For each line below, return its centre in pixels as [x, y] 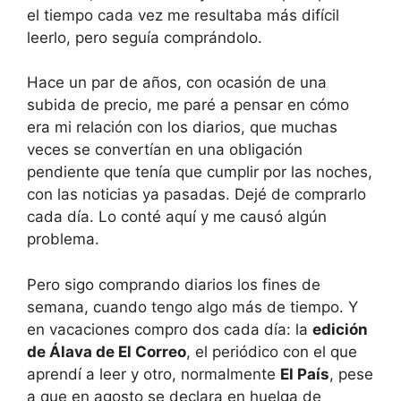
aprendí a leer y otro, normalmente [154, 374]
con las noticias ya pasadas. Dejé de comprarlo [196, 194]
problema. [63, 239]
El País [305, 374]
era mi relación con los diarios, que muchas [182, 127]
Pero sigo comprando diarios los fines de [174, 284]
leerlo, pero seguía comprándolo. [145, 37]
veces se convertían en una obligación [165, 149]
